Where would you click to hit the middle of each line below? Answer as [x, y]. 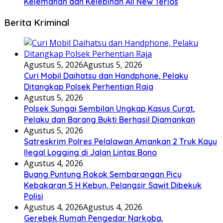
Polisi [34, 196]
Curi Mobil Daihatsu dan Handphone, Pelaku [106, 76]
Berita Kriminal [37, 22]
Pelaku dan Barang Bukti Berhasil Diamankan [110, 120]
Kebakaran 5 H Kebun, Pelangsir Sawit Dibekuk [113, 185]
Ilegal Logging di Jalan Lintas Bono [90, 153]
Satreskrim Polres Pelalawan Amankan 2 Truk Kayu [120, 142]
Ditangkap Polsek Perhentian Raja [89, 87]
